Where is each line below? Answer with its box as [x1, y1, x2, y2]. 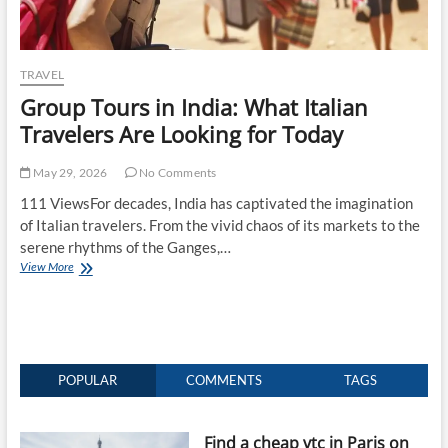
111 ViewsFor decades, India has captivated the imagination [19, 193, 413, 212]
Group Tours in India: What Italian [19, 91, 368, 122]
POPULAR [58, 371, 118, 388]
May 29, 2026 [30, 164, 108, 180]
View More [19, 258, 74, 274]
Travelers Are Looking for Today [19, 118, 343, 149]
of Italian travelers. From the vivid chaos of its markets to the [19, 215, 420, 234]
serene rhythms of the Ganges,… [19, 237, 231, 256]
